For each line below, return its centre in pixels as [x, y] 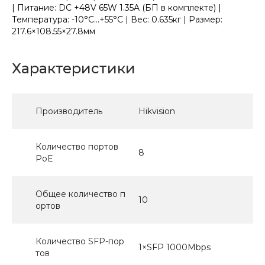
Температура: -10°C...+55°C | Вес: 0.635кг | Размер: [117, 19]
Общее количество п [80, 194]
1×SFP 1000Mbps [174, 247]
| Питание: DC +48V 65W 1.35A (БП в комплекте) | [117, 7]
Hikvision [157, 111]
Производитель [69, 111]
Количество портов [77, 146]
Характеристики [74, 68]
